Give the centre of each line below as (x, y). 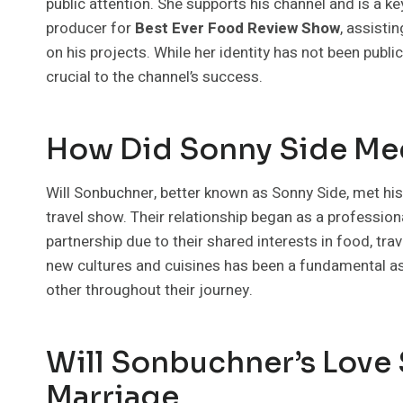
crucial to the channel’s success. (154, 77)
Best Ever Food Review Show (237, 28)
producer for (90, 28)
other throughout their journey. (149, 290)
